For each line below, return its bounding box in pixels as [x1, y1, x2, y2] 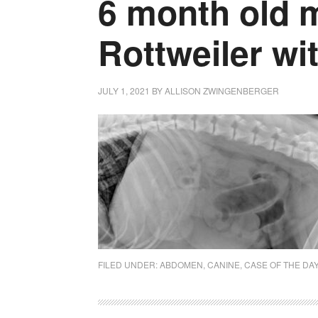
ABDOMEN [160, 258, 203, 270]
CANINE [207, 258, 240, 270]
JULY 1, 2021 [98, 84, 150, 97]
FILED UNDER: [98, 258, 160, 270]
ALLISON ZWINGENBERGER [165, 84, 279, 97]
